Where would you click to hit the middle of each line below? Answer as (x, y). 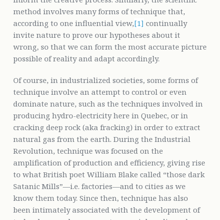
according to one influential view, (73, 23)
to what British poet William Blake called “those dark (109, 174)
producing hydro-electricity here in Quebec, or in (100, 115)
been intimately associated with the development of (106, 209)
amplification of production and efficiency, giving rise (109, 162)
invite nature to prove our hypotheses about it (96, 35)
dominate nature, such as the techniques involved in (108, 103)
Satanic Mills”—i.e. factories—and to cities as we (99, 186)
